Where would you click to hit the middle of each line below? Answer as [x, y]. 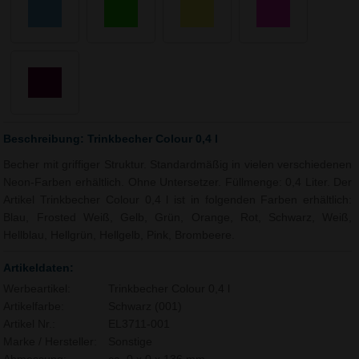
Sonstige [130, 341]
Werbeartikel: [37, 288]
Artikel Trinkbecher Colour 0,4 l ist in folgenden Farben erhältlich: [178, 200]
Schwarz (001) [145, 306]
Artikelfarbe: [34, 306]
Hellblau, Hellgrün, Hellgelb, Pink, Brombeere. [119, 235]
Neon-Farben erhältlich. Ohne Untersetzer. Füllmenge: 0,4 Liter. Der [178, 182]
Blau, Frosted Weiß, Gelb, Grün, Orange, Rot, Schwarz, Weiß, [178, 217]
